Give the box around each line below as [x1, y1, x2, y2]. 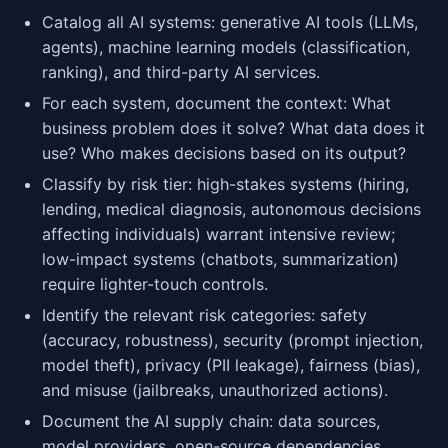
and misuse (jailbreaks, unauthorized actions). [42, 380, 388, 400]
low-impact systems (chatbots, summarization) [42, 249, 399, 269]
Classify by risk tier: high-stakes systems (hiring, [42, 174, 409, 194]
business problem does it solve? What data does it [42, 118, 425, 138]
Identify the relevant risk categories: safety [42, 305, 367, 325]
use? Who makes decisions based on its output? [42, 143, 406, 163]
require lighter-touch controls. [42, 274, 268, 294]
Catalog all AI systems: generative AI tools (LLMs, [42, 12, 418, 32]
